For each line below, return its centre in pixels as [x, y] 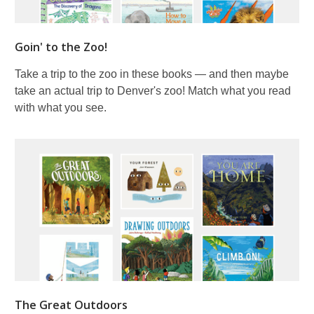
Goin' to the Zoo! [61, 47]
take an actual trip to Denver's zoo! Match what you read [153, 90]
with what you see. [61, 107]
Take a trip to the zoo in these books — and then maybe [152, 74]
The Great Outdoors [71, 305]
